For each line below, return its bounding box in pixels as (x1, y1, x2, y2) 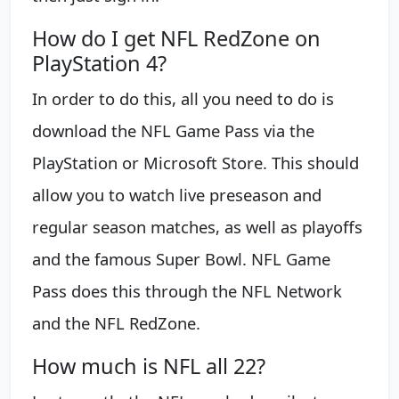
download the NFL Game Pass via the (32, 118, 314, 142)
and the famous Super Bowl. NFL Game (32, 247, 330, 270)
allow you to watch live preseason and (32, 183, 322, 206)
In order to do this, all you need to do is (32, 86, 334, 110)
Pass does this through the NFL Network (32, 279, 342, 302)
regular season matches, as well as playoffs (32, 215, 362, 238)
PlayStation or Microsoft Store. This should (32, 151, 359, 174)
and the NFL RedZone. (32, 311, 200, 334)
